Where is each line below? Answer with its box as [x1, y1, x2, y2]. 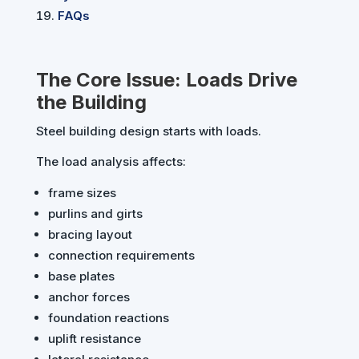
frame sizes [47, 185, 116, 201]
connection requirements [47, 248, 195, 264]
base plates [47, 268, 115, 284]
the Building [35, 91, 147, 115]
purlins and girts [47, 206, 143, 222]
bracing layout [47, 227, 132, 243]
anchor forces [47, 289, 130, 305]
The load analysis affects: [35, 154, 186, 170]
